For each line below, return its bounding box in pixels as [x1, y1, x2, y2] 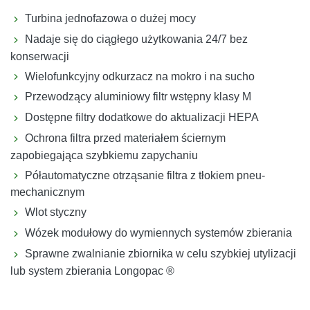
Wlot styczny [25, 206, 86, 219]
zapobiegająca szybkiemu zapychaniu [10, 149, 198, 161]
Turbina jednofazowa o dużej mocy [25, 12, 196, 24]
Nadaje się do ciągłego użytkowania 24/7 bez [25, 33, 248, 45]
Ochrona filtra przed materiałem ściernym [25, 131, 226, 144]
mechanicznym [10, 186, 84, 199]
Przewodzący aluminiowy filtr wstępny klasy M [25, 91, 251, 103]
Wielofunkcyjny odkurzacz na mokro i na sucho [25, 70, 255, 82]
